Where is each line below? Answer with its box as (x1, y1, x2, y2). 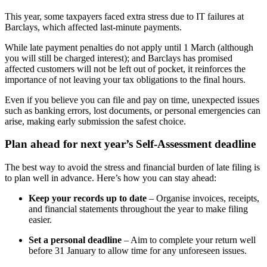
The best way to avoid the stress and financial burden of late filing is (5, 162, 260, 173)
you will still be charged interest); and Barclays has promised (5, 52, 232, 63)
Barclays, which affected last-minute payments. (5, 21, 184, 32)
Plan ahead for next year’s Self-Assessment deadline (5, 138, 256, 151)
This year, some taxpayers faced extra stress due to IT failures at (5, 11, 244, 21)
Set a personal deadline (29, 235, 122, 246)
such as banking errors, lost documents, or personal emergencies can (5, 105, 260, 116)
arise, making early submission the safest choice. (5, 116, 186, 126)
